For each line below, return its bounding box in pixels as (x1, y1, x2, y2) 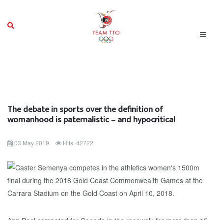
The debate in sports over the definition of (7, 102, 163, 116)
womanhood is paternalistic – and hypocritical (7, 112, 175, 127)
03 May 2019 (14, 138, 49, 147)
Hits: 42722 (63, 138, 93, 147)
